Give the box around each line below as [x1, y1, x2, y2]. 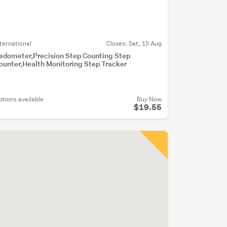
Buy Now [136, 95, 162, 104]
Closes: [106, 39, 129, 48]
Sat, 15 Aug [128, 39, 162, 48]
